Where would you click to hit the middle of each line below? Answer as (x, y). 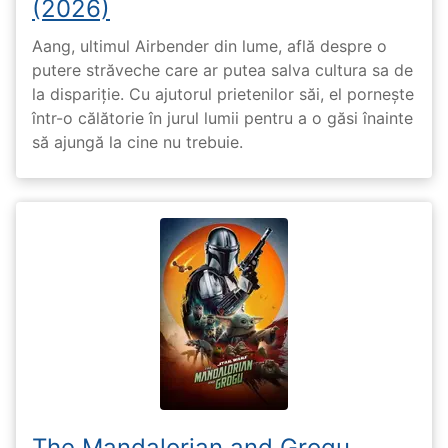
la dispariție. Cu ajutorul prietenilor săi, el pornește (223, 93)
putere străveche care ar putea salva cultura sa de (222, 69)
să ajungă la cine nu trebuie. (137, 141)
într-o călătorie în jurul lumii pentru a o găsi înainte (222, 117)
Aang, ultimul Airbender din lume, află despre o (209, 45)
